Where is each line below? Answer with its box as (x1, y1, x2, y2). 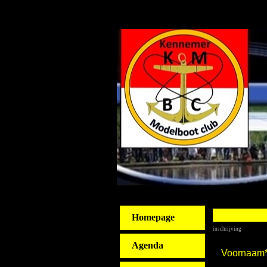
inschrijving (213, 226, 241, 232)
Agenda (131, 240, 163, 250)
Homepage (131, 212, 175, 222)
